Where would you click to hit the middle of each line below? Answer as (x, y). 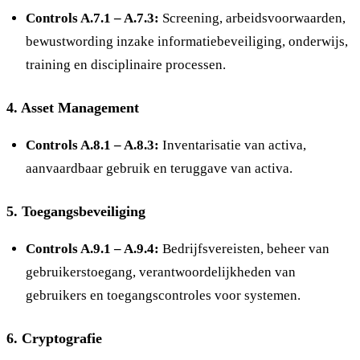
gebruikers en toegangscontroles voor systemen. (163, 295)
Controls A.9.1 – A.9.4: (92, 248)
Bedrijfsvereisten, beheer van (244, 248)
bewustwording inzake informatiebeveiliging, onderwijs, (187, 41)
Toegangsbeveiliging (84, 211)
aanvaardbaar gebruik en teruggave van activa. (159, 168)
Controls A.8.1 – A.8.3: (92, 145)
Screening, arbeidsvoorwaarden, (252, 18)
